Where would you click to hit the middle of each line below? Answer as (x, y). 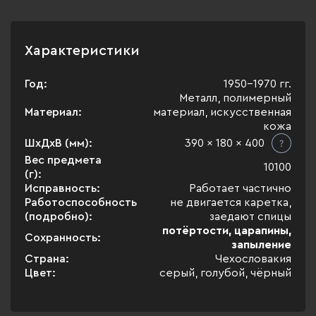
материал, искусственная (222, 112)
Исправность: (62, 188)
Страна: (47, 259)
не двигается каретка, (231, 202)
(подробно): (59, 217)
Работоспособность (81, 202)
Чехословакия (253, 259)
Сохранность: (63, 238)
